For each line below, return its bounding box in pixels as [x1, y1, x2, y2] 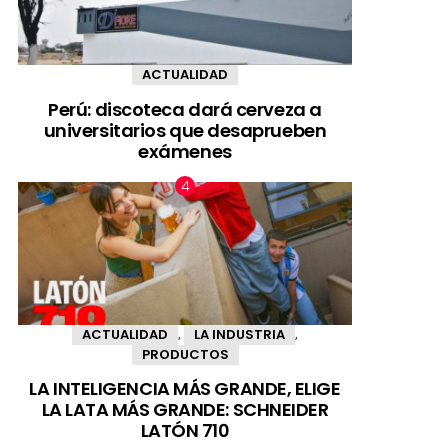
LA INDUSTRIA [194, 324, 285, 344]
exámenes [138, 138, 232, 164]
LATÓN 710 [140, 418, 230, 444]
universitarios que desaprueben [43, 117, 327, 143]
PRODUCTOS [141, 344, 229, 364]
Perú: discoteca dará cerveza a [48, 96, 322, 122]
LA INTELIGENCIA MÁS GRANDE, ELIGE [29, 376, 341, 402]
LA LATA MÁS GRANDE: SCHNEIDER [41, 397, 329, 423]
